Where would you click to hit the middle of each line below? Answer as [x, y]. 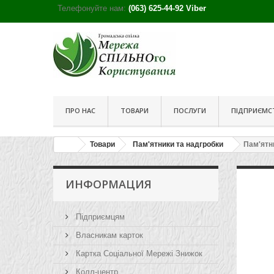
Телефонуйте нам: [93, 8]
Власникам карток [108, 235]
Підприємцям [99, 217]
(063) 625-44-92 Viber [167, 8]
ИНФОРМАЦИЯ [109, 184]
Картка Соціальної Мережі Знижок [138, 254]
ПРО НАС [80, 110]
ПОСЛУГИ [190, 110]
